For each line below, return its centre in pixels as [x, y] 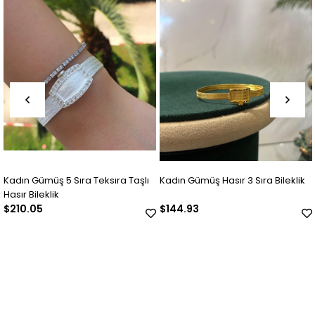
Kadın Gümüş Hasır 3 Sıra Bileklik [232, 181]
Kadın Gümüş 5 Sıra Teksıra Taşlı [76, 181]
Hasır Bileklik [31, 195]
